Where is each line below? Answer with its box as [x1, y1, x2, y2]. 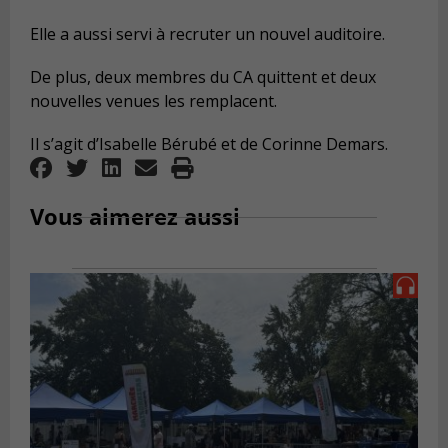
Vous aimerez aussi [30, 201, 240, 232]
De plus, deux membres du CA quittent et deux [30, 65, 376, 88]
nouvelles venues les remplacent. [30, 89, 277, 112]
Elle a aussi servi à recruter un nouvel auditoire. [30, 22, 385, 45]
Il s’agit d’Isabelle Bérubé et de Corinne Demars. [30, 133, 388, 156]
